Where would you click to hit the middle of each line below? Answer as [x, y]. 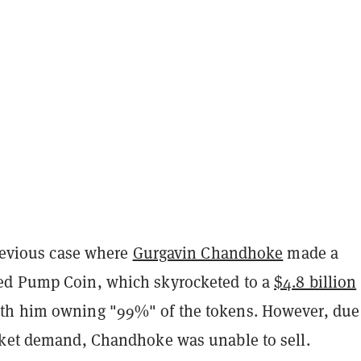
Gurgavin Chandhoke [208, 253]
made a [311, 253]
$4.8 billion [315, 282]
